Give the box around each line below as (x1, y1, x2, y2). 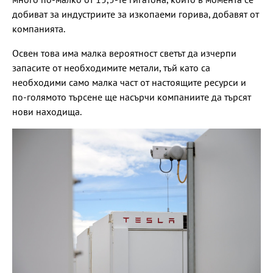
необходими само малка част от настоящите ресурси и (12, 76, 246, 89)
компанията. (12, 23, 65, 35)
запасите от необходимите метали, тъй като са (12, 62, 210, 74)
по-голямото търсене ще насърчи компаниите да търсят (12, 91, 251, 104)
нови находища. (12, 105, 82, 118)
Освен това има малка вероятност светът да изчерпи (12, 47, 236, 60)
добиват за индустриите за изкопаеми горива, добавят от (12, 8, 259, 21)
